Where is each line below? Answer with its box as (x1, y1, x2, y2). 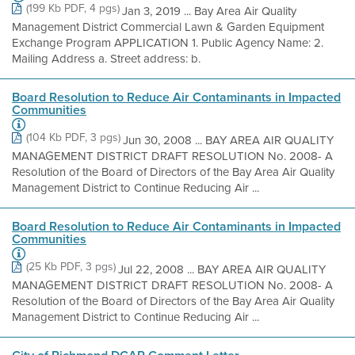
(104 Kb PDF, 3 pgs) (26, 129, 120, 146)
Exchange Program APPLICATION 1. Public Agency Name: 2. (12, 34, 323, 52)
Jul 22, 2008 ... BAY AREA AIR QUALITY (118, 261, 326, 278)
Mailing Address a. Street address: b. (12, 50, 200, 67)
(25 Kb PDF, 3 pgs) (26, 258, 116, 275)
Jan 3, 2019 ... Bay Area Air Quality (122, 2, 296, 20)
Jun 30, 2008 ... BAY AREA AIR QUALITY (123, 132, 334, 149)
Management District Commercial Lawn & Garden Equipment (12, 18, 324, 36)
